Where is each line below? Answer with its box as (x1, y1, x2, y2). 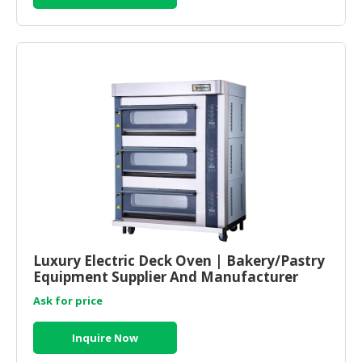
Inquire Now (72, 330, 138, 345)
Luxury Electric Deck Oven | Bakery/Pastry (33, 250, 325, 270)
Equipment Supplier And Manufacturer (33, 267, 298, 286)
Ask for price (33, 293, 103, 308)
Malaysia (33, 283, 96, 302)
